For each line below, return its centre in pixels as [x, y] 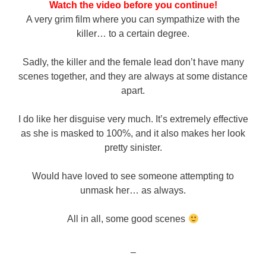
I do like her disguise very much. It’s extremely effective [133, 119]
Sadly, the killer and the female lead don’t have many [133, 62]
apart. [133, 91]
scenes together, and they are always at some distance [133, 77]
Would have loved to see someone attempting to [133, 176]
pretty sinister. [133, 148]
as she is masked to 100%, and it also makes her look [133, 134]
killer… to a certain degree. [133, 34]
